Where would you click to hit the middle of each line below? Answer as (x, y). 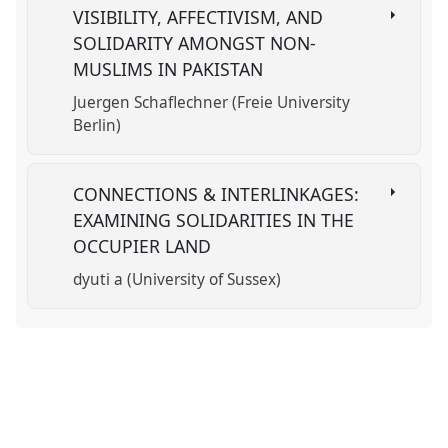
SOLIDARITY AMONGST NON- (195, 42)
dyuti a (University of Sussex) (177, 280)
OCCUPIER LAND (145, 245)
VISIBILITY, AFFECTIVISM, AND (198, 16)
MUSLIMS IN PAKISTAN (171, 68)
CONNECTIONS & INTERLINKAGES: (216, 193)
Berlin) (97, 126)
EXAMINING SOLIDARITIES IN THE (214, 219)
